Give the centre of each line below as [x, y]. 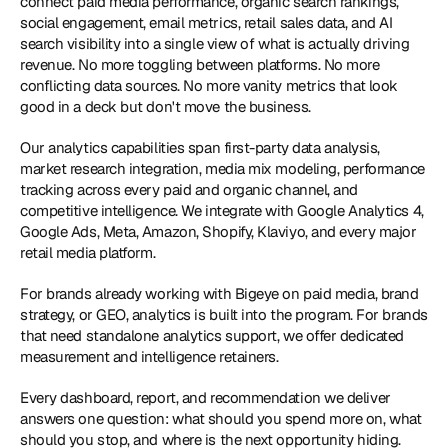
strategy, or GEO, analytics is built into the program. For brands [224, 314]
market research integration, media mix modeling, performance [222, 168]
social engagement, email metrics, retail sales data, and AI [206, 22]
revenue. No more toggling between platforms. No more [200, 64]
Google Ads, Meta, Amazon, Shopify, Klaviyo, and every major [218, 231]
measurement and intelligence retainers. [151, 356]
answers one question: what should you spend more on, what [221, 418]
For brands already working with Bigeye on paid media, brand [219, 293]
